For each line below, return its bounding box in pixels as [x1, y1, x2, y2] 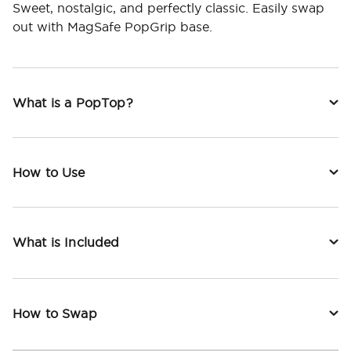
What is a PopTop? [13, 96, 133, 110]
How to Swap [13, 306, 97, 321]
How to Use [13, 165, 85, 180]
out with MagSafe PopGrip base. [13, 20, 212, 34]
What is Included [13, 235, 120, 250]
